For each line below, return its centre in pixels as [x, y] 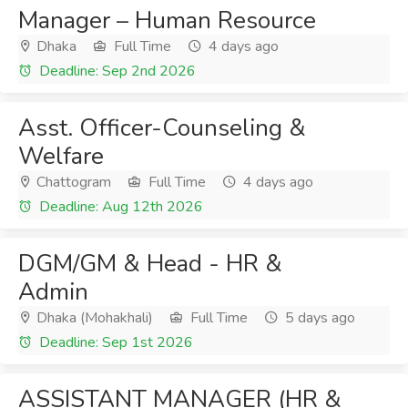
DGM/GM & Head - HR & [150, 264]
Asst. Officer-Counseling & [162, 128]
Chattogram [72, 182]
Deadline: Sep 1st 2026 [114, 342]
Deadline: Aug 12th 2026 [119, 207]
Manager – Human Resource [167, 20]
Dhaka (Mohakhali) [93, 318]
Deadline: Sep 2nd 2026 [116, 71]
